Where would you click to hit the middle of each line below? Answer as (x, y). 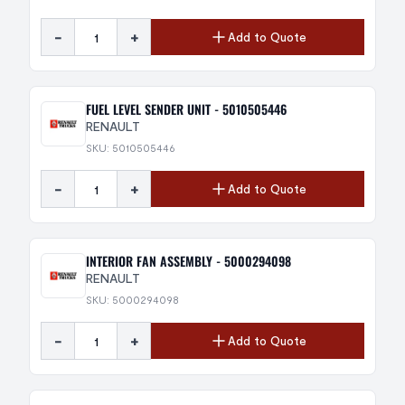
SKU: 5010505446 (131, 147)
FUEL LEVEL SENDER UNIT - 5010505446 (186, 109)
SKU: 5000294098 (132, 299)
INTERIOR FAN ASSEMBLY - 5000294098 (188, 261)
